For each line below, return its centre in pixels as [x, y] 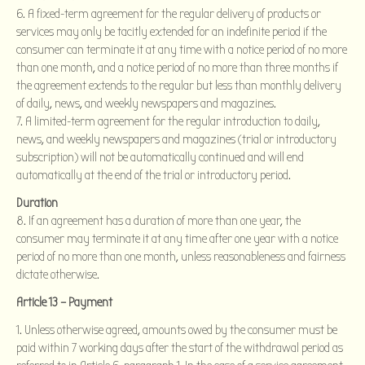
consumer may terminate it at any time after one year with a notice [177, 238]
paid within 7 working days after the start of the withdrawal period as [180, 347]
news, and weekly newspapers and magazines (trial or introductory [176, 139]
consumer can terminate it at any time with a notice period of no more [182, 49]
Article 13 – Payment [64, 302]
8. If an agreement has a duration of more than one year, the [158, 220]
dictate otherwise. [58, 274]
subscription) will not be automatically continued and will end [160, 157]
